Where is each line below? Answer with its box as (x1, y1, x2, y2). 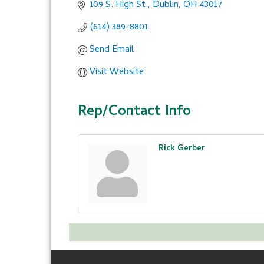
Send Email (90, 42, 134, 58)
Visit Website (90, 65, 144, 80)
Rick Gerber (159, 142, 205, 156)
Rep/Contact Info (78, 101, 191, 124)
